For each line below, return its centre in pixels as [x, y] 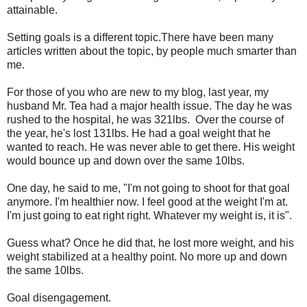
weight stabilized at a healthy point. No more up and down [147, 256]
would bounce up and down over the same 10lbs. [126, 160]
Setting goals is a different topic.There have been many [140, 37]
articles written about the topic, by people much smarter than [152, 51]
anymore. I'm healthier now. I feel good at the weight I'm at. [147, 201]
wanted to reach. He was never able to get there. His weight [151, 147]
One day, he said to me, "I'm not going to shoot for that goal [148, 188]
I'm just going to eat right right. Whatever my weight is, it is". [149, 215]
